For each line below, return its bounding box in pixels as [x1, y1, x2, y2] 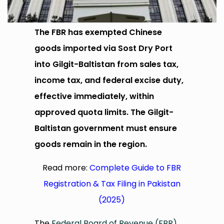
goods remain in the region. [34, 138, 147, 150]
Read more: [42, 162, 90, 174]
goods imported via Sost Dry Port [34, 42, 173, 54]
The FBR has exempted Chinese [34, 26, 162, 38]
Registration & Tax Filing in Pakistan [43, 178, 180, 190]
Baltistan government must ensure [34, 122, 177, 134]
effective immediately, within [34, 90, 154, 102]
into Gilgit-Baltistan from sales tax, [34, 58, 179, 70]
